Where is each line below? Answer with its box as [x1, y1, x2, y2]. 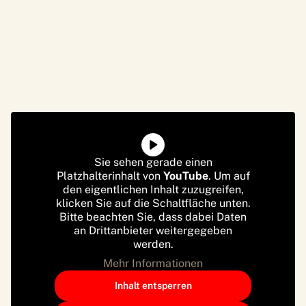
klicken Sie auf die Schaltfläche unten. [55, 196, 251, 210]
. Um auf [208, 169, 250, 182]
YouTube [163, 169, 208, 182]
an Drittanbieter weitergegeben [74, 223, 232, 237]
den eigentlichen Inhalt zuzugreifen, [62, 182, 244, 196]
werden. [133, 237, 173, 251]
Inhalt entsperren [114, 279, 192, 291]
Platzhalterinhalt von [56, 169, 163, 182]
